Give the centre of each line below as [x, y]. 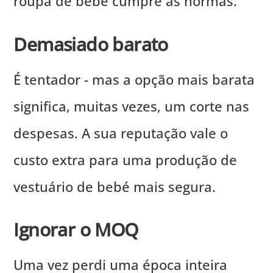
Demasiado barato [91, 44]
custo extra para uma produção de [126, 159]
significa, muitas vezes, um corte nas [132, 106]
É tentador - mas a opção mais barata [134, 79]
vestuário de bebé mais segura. [115, 186]
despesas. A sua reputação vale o [121, 133]
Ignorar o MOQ [76, 230]
